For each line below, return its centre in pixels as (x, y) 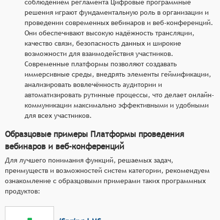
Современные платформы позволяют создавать (101, 64)
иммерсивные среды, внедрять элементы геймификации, (118, 74)
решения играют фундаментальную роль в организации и (117, 12)
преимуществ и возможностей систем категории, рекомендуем (107, 170)
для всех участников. (58, 115)
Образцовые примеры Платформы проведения (95, 134)
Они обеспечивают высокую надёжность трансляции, (110, 33)
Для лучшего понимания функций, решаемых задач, (89, 160)
